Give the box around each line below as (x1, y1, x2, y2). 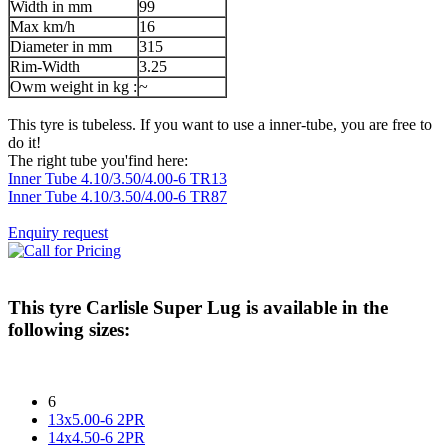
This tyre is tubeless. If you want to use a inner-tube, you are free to (8, 115, 432, 133)
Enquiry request (8, 223, 108, 241)
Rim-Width (10, 57, 80, 75)
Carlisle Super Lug (86, 296, 241, 318)
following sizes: (8, 318, 130, 340)
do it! (8, 133, 41, 151)
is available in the (241, 296, 388, 318)
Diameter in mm (10, 37, 112, 55)
